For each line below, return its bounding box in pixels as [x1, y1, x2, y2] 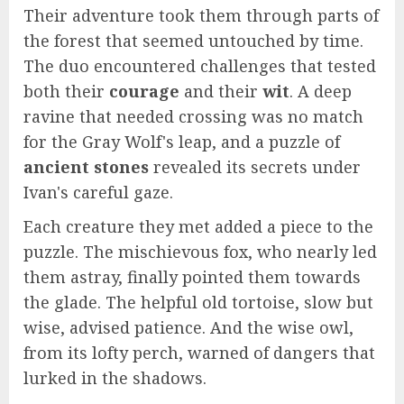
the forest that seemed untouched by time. [23, 30, 363, 52]
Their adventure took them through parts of [23, 5, 379, 27]
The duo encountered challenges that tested [23, 55, 376, 78]
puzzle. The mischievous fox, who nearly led [23, 241, 377, 263]
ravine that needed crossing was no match [23, 106, 363, 128]
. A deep [289, 80, 352, 103]
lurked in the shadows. [23, 367, 207, 390]
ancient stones [23, 156, 149, 179]
